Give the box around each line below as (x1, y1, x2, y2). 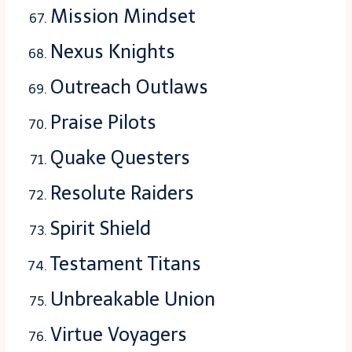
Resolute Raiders (50, 181, 194, 205)
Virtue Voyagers (50, 323, 187, 346)
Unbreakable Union (50, 288, 215, 311)
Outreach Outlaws (50, 75, 208, 99)
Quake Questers (50, 146, 190, 170)
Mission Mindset (50, 5, 196, 28)
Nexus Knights (50, 40, 175, 64)
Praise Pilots (50, 111, 156, 134)
